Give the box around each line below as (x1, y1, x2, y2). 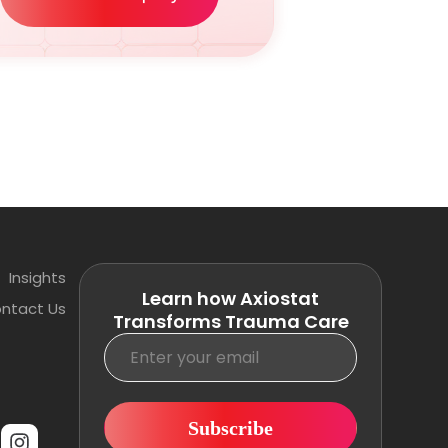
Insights (9, 266, 66, 288)
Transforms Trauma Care (112, 309, 349, 335)
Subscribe (188, 416, 273, 439)
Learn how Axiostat (142, 286, 319, 312)
